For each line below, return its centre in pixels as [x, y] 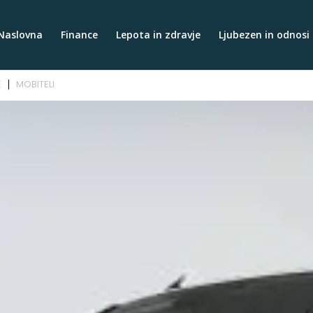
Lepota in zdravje [158, 35]
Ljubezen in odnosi [264, 35]
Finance [79, 35]
